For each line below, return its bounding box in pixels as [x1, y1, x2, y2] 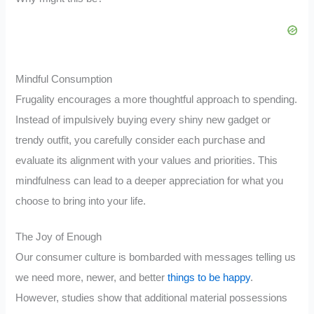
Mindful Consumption [15, 74, 113, 86]
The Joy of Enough [15, 231, 102, 243]
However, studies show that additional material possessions [15, 292, 288, 304]
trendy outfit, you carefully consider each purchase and [15, 135, 266, 146]
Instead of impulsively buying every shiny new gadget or [15, 114, 271, 126]
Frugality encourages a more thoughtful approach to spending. [15, 94, 298, 106]
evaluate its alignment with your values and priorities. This [15, 155, 278, 167]
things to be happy [168, 272, 251, 284]
